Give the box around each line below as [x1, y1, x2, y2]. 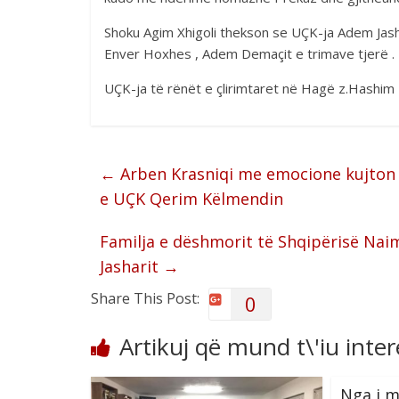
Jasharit [100, 256, 163, 277]
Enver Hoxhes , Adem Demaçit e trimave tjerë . [104, 45, 395, 62]
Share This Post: [91, 289, 199, 308]
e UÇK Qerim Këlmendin [100, 188, 283, 209]
